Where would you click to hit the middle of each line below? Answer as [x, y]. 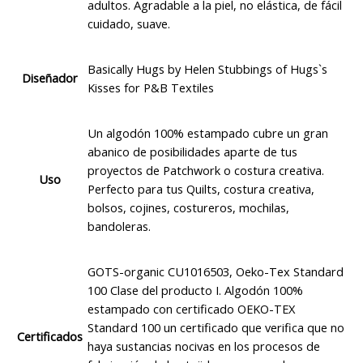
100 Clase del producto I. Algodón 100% [195, 290]
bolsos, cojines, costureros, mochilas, [188, 207]
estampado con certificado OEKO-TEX [191, 308]
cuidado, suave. [128, 23]
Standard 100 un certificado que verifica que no [216, 327]
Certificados [49, 337]
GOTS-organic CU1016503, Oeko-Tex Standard [215, 271]
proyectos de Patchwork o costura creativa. [205, 170]
